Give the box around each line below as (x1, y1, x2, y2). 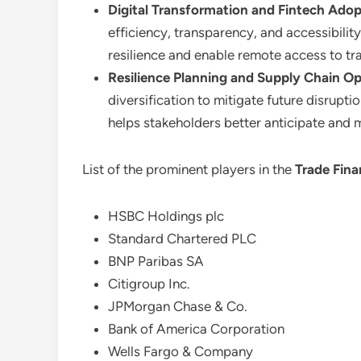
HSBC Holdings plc (108, 208, 224, 224)
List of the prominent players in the (82, 161, 295, 177)
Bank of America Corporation (108, 321, 284, 337)
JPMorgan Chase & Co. (108, 298, 247, 314)
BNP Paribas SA (108, 253, 204, 269)
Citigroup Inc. (108, 276, 190, 292)
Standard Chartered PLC (108, 230, 256, 247)
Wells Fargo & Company (108, 343, 253, 359)
